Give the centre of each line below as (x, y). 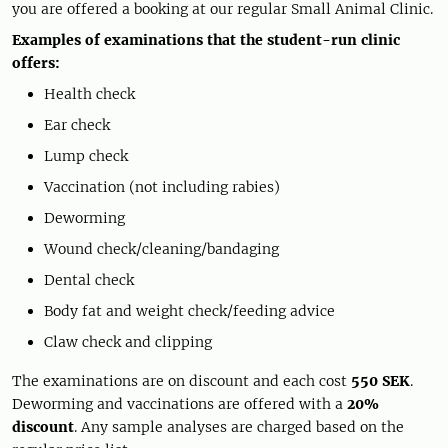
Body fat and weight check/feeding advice (189, 310)
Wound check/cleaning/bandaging (161, 248)
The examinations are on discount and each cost (181, 380)
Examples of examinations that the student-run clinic (206, 39)
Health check (89, 93)
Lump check (86, 155)
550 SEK (380, 380)
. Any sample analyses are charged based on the (239, 426)
